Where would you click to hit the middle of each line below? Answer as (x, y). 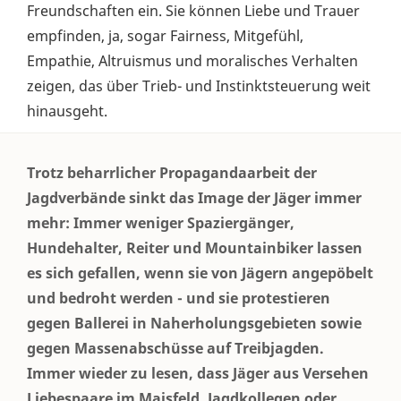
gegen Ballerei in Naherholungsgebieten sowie (194, 324)
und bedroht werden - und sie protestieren (179, 299)
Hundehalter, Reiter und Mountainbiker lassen (195, 248)
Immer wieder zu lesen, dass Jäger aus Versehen (198, 374)
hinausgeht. (67, 111)
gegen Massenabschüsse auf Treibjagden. (175, 349)
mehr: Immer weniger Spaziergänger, (161, 223)
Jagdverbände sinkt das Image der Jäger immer (194, 198)
